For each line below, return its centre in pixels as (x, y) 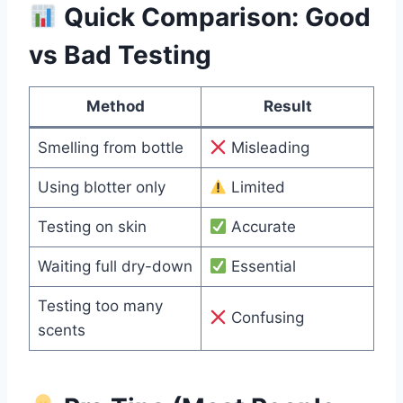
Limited (255, 188)
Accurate (261, 227)
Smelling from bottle (110, 148)
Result (287, 107)
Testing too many (100, 306)
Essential (261, 267)
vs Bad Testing (120, 55)
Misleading (268, 148)
